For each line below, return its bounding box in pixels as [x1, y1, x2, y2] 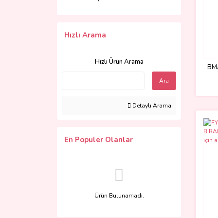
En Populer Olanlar [64, 135, 133, 145]
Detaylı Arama [131, 102, 171, 109]
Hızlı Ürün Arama [94, 57, 144, 66]
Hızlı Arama [64, 30, 106, 40]
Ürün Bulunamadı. [94, 192, 144, 200]
